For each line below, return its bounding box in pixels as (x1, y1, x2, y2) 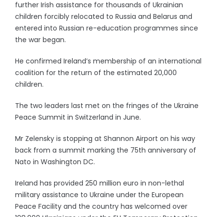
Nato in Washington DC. (15, 157, 95, 167)
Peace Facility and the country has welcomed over (15, 201, 188, 211)
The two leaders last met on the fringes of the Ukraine (15, 101, 199, 110)
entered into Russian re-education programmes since (15, 23, 199, 33)
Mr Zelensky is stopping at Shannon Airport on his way (15, 134, 196, 143)
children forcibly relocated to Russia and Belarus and (15, 12, 193, 21)
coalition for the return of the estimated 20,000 (15, 68, 177, 77)
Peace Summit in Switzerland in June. (15, 112, 141, 122)
